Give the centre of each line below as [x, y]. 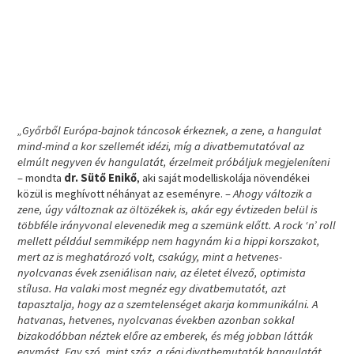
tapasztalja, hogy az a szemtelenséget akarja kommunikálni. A [168, 304]
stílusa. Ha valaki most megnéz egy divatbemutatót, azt [152, 288]
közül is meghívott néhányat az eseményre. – [126, 193]
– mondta [41, 177]
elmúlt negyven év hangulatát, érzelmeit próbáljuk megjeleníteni [174, 162]
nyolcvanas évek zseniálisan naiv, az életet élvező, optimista [162, 272]
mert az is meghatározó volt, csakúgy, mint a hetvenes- [150, 256]
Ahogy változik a [273, 193]
